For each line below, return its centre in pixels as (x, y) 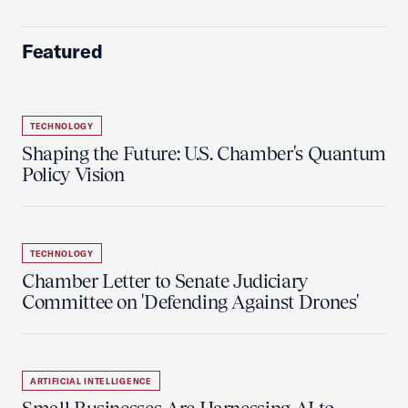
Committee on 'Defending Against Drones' (191, 302)
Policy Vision (73, 174)
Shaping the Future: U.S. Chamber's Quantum (204, 153)
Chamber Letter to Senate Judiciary (165, 281)
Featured (62, 51)
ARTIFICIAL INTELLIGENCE (91, 381)
